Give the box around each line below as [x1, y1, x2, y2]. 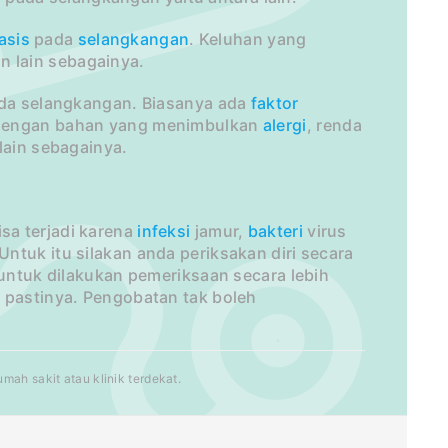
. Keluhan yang [189, 29, 307, 50]
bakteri [247, 221, 303, 242]
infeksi [137, 221, 191, 242]
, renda [306, 115, 362, 136]
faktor [250, 93, 299, 114]
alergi [262, 115, 307, 136]
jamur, [190, 221, 248, 242]
